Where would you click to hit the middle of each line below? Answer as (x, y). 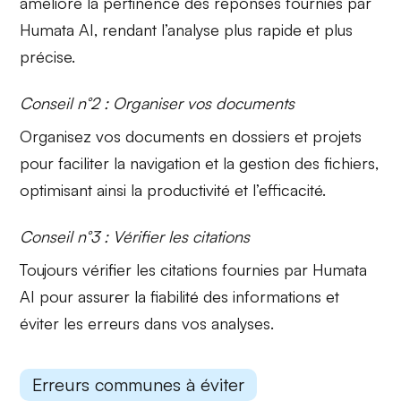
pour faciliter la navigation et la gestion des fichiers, (200, 162)
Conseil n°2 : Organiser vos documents (158, 102)
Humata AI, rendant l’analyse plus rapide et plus (187, 29)
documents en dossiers (208, 136)
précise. (48, 56)
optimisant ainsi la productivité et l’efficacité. (173, 189)
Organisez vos (73, 136)
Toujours (51, 269)
